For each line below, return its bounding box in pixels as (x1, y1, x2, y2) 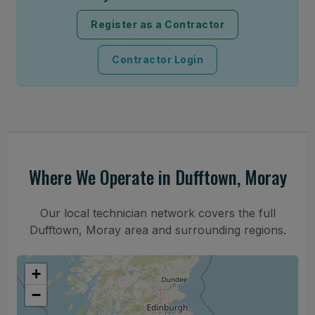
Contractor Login (112, 53, 203, 66)
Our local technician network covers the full (39, 205, 276, 220)
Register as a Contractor (91, 18, 224, 31)
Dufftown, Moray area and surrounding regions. (29, 222, 286, 237)
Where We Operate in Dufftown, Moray (28, 163, 287, 190)
